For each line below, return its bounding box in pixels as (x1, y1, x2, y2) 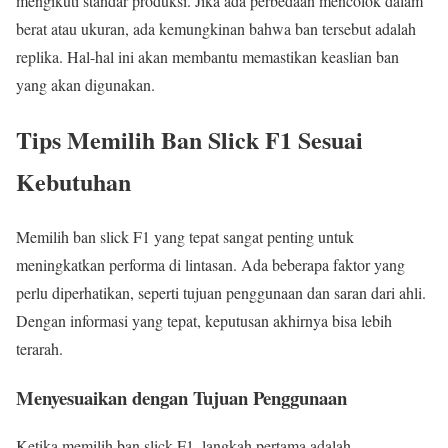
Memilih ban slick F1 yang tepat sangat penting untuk (16, 225, 354, 247)
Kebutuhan (16, 163, 131, 199)
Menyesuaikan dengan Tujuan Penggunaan (16, 383, 347, 411)
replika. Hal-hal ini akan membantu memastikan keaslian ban (16, 46, 399, 68)
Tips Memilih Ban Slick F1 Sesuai (16, 121, 363, 157)
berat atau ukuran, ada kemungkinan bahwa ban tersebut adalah (16, 18, 416, 40)
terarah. (16, 337, 63, 359)
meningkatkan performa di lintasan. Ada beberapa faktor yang (16, 253, 405, 275)
